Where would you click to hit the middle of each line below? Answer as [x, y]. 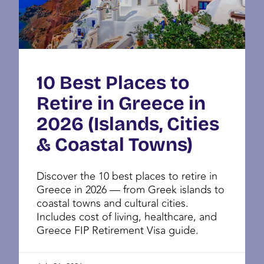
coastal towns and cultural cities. [113, 203]
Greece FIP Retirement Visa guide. [118, 230]
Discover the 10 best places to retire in [127, 176]
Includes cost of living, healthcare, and [127, 217]
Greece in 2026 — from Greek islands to [131, 189]
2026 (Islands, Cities [128, 124]
